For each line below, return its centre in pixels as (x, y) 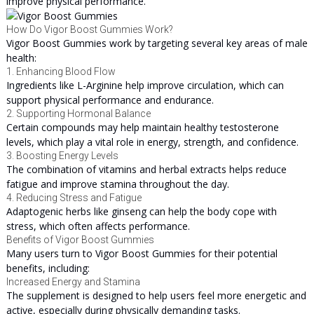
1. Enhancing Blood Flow (61, 71)
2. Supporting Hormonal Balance (78, 114)
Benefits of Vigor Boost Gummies (80, 240)
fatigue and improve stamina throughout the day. (117, 184)
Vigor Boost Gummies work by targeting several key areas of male (157, 43)
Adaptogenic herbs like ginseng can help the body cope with (141, 211)
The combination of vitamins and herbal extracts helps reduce (146, 169)
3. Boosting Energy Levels (62, 156)
